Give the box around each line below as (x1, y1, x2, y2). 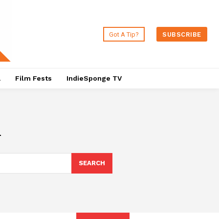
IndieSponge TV (66, 74, 122, 83)
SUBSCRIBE (162, 30, 201, 38)
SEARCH (78, 159, 105, 167)
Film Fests (15, 74, 52, 83)
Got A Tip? (109, 30, 139, 38)
